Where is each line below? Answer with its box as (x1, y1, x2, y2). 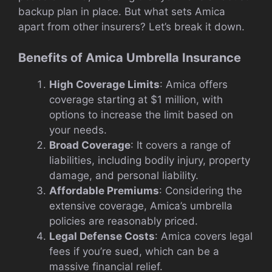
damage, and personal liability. (49, 169, 199, 182)
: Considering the (159, 184, 242, 197)
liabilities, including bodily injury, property (49, 154, 250, 166)
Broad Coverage (49, 138, 131, 151)
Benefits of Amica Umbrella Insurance (18, 50, 241, 65)
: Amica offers (160, 78, 228, 90)
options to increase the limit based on (49, 108, 233, 121)
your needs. (49, 123, 107, 136)
